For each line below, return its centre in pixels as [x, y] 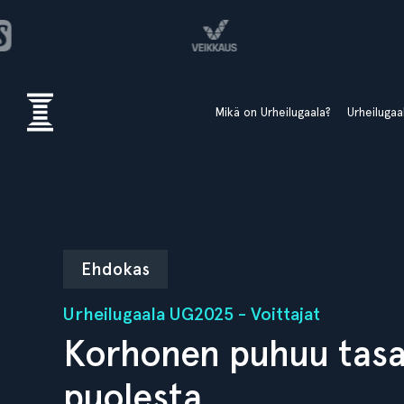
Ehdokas [115, 269]
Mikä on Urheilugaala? [274, 112]
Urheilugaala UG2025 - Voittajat [192, 314]
